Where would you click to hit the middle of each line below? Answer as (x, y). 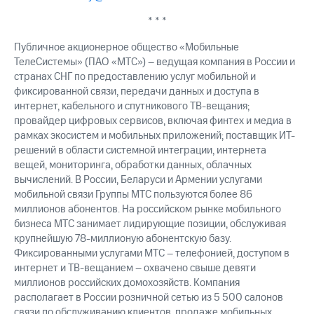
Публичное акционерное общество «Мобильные (127, 48)
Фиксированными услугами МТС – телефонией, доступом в (152, 254)
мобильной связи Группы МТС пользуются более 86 (133, 195)
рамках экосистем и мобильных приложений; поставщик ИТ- (155, 136)
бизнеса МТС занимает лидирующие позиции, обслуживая (150, 224)
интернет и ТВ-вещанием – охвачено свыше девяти (135, 268)
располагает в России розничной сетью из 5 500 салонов (149, 298)
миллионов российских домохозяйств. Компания (127, 283)
